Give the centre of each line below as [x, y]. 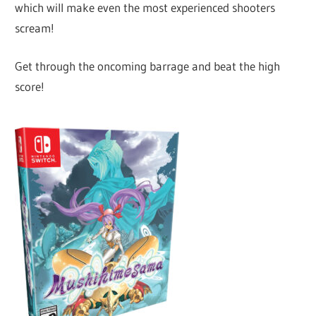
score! [30, 87]
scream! [35, 28]
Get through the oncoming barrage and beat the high [148, 66]
